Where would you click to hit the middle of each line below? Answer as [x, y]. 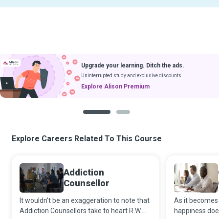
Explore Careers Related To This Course [87, 139]
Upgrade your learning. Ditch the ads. [133, 65]
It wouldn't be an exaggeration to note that [85, 200]
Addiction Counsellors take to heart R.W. [81, 211]
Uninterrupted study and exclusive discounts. [132, 75]
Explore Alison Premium [115, 86]
